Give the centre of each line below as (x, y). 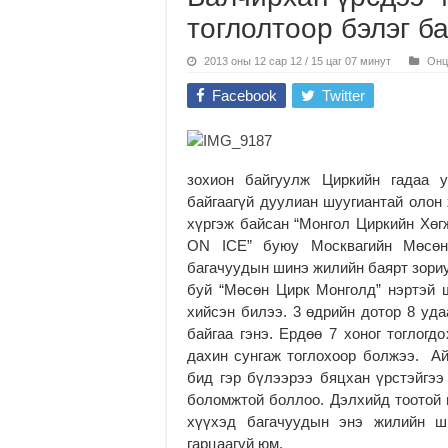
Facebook (244, 95)
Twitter (343, 95)
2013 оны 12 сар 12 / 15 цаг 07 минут (297, 60)
